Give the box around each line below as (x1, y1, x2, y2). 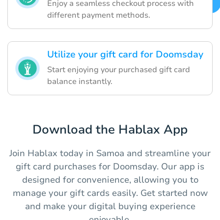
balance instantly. (47, 76, 112, 87)
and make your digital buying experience (25, 200, 195, 212)
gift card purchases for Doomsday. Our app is (16, 160, 204, 172)
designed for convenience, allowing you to (22, 173, 198, 186)
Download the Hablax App (32, 121, 188, 138)
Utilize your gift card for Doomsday (47, 48, 203, 61)
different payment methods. (47, 9, 150, 21)
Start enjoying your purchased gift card (47, 64, 190, 75)
